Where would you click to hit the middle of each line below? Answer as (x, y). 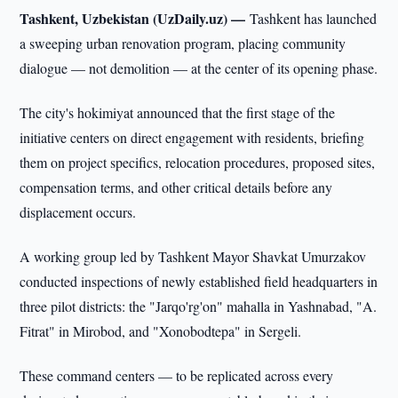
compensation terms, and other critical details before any (176, 187)
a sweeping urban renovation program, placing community (183, 43)
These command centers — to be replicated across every (177, 375)
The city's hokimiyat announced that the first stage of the (178, 112)
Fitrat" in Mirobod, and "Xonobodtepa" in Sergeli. (161, 331)
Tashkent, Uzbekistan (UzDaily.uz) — (135, 18)
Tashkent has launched (314, 18)
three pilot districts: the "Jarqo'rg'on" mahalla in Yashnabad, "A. (199, 306)
